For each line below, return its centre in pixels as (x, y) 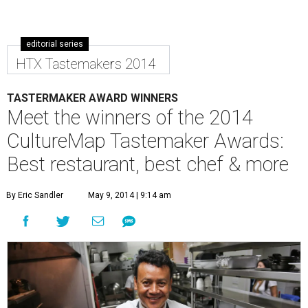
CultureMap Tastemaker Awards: (145, 141)
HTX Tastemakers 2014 (86, 64)
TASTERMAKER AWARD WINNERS (92, 98)
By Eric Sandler (35, 196)
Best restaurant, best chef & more (148, 165)
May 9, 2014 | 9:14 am (130, 196)
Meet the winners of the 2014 (130, 118)
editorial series (55, 44)
